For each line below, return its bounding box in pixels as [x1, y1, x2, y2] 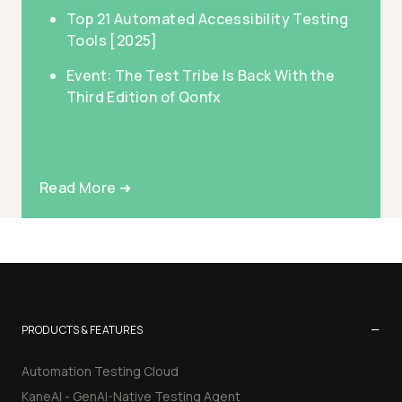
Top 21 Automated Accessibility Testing [66, 9, 349, 29]
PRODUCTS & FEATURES [22, 322, 144, 337]
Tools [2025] [66, 31, 158, 50]
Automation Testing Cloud [22, 363, 179, 380]
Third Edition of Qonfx [66, 87, 222, 107]
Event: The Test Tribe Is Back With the [66, 66, 336, 85]
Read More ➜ [39, 178, 132, 197]
